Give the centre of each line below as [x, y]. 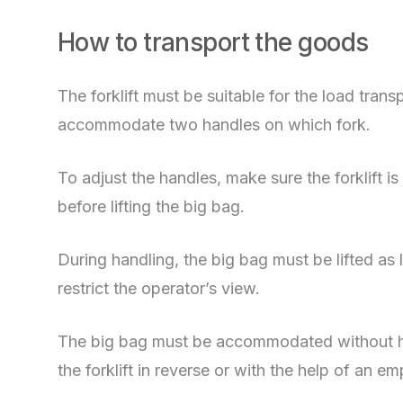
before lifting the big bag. [151, 206]
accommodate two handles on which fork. [214, 125]
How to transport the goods [213, 42]
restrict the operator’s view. [159, 288]
